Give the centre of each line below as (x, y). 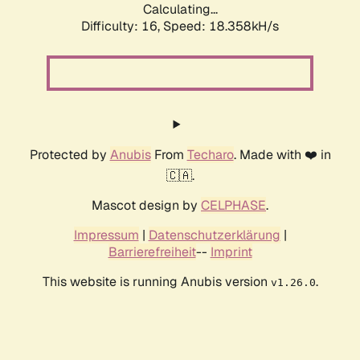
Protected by (70, 155)
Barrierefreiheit (152, 252)
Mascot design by (146, 206)
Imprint (231, 252)
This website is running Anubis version (156, 282)
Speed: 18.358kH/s (221, 27)
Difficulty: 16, (122, 27)
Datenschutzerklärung (214, 235)
